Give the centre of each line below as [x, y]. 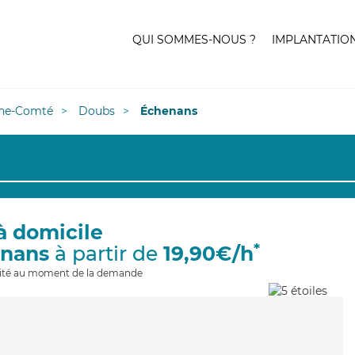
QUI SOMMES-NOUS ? [194, 40]
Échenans [169, 111]
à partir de [106, 254]
